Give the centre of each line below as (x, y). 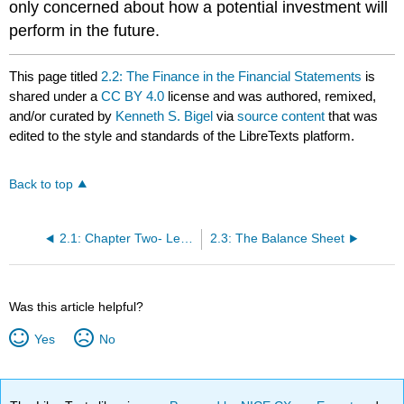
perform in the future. (85, 31)
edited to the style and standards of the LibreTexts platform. (182, 135)
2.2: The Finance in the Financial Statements (232, 76)
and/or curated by (63, 115)
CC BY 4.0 (133, 96)
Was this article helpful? (77, 307)
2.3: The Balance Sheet (278, 239)
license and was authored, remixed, (271, 96)
